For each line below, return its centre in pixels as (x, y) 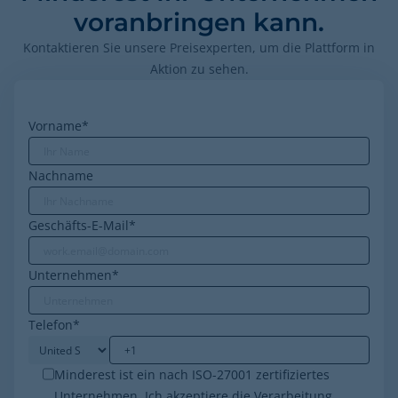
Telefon (51, 325)
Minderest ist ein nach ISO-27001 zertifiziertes (192, 374)
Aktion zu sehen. (199, 69)
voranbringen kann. (199, 22)
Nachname (61, 175)
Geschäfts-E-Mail (79, 225)
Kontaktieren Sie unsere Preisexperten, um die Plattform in (199, 48)
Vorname (55, 126)
